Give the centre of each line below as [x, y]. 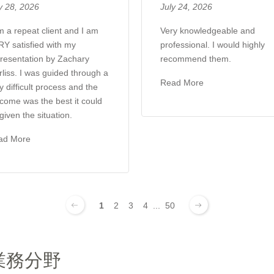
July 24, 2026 [186, 7]
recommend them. [195, 59]
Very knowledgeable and [207, 31]
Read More [182, 83]
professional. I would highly [212, 45]
